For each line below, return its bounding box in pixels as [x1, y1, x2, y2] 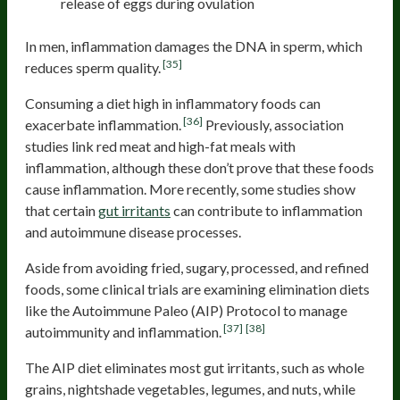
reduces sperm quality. [25, 58, 161, 76]
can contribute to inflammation [171, 201, 362, 219]
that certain [25, 201, 98, 219]
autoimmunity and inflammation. [25, 322, 221, 340]
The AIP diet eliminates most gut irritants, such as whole [25, 358, 364, 376]
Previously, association [203, 115, 345, 133]
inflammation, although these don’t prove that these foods [25, 158, 374, 176]
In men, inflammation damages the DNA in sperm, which [25, 37, 362, 54]
